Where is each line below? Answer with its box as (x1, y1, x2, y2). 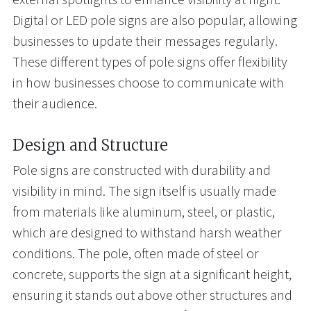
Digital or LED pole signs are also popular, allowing (12, 10, 297, 31)
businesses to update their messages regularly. (12, 31, 278, 51)
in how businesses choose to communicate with (12, 73, 284, 93)
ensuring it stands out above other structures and (12, 285, 292, 305)
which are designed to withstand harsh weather (12, 223, 282, 243)
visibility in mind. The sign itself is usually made (12, 181, 276, 201)
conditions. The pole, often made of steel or (12, 244, 259, 264)
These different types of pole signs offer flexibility (12, 52, 287, 72)
